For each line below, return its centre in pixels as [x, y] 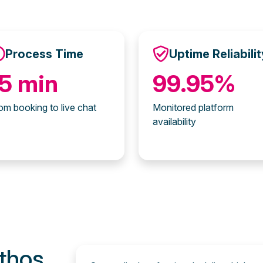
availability [174, 122]
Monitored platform [193, 107]
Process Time [44, 54]
